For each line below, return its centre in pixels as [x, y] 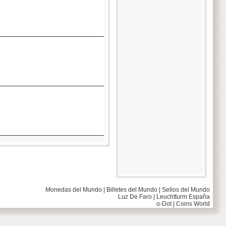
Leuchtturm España [183, 197]
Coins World [193, 204]
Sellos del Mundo [186, 190]
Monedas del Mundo [74, 190]
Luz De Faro [135, 197]
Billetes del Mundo [132, 190]
